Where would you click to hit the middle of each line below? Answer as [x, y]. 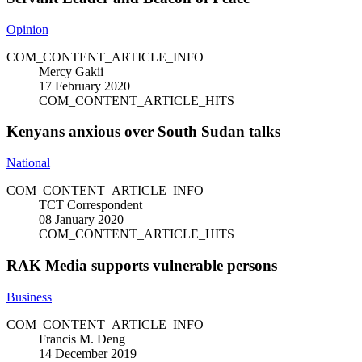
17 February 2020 [84, 86]
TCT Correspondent [90, 205]
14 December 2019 [88, 353]
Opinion [27, 29]
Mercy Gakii [71, 71]
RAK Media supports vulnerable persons [142, 265]
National [28, 163]
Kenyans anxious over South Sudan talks [143, 132]
